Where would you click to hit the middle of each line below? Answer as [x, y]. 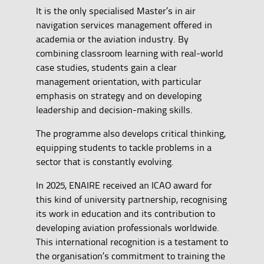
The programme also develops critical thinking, [131, 133]
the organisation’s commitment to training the [130, 256]
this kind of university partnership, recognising [131, 199]
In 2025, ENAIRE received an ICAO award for [124, 185]
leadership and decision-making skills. [115, 110]
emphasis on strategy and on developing [118, 96]
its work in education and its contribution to [125, 214]
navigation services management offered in [124, 25]
